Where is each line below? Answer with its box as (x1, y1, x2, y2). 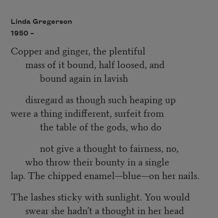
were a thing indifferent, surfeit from (10, 106, 164, 120)
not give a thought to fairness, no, (10, 141, 179, 155)
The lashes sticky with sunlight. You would (10, 189, 190, 204)
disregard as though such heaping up (10, 92, 176, 107)
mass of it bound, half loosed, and (10, 57, 164, 72)
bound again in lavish (10, 71, 128, 85)
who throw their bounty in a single (10, 154, 169, 169)
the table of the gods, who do (10, 119, 162, 134)
